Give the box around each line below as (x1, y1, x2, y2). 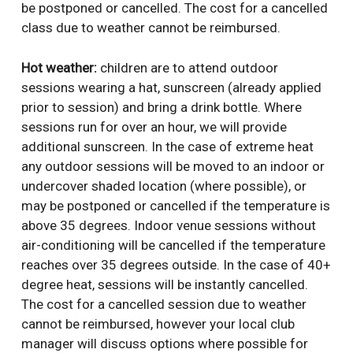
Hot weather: (20, 59, 97, 76)
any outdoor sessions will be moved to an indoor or (20, 158, 325, 174)
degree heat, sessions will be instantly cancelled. (20, 276, 308, 292)
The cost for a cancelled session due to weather (20, 295, 307, 312)
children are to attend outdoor (96, 59, 278, 76)
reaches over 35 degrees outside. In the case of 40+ (20, 256, 331, 273)
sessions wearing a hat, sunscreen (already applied (20, 79, 321, 95)
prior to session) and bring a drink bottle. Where (20, 98, 302, 115)
